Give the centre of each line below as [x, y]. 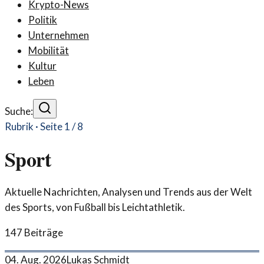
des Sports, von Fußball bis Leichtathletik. [95, 207]
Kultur [42, 66]
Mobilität [49, 50]
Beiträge [44, 232]
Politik [43, 20]
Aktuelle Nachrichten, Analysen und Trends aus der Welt [128, 192]
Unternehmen [59, 35]
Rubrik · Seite [34, 126]
